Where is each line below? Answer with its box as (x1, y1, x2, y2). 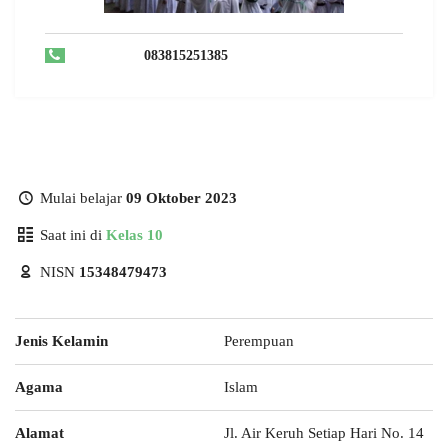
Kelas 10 (106, 227, 163, 243)
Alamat (15, 425, 64, 441)
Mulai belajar (36, 190, 126, 206)
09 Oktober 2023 (126, 190, 237, 206)
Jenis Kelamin (15, 333, 108, 349)
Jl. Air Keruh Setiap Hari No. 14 (224, 425, 424, 441)
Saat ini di (36, 227, 106, 243)
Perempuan (224, 333, 294, 349)
